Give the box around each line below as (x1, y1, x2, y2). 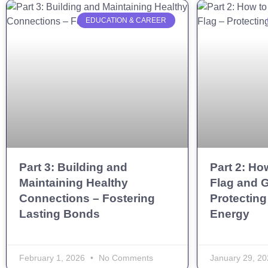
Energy (209, 208, 249, 221)
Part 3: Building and (19, 161, 127, 174)
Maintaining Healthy (19, 176, 128, 190)
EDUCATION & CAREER (86, 16, 167, 25)
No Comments (96, 253, 153, 263)
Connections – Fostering (19, 192, 155, 205)
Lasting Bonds (19, 208, 100, 221)
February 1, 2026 (19, 253, 87, 263)
